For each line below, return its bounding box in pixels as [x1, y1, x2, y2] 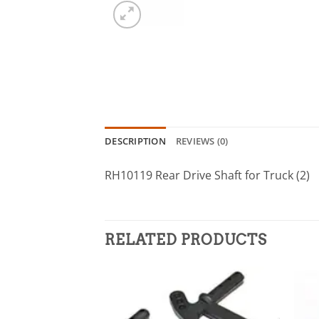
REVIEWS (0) [175, 134, 229, 147]
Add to [241, 300, 268, 311]
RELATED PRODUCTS [105, 231, 267, 249]
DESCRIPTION [105, 134, 166, 147]
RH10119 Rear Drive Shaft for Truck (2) [105, 167, 310, 183]
